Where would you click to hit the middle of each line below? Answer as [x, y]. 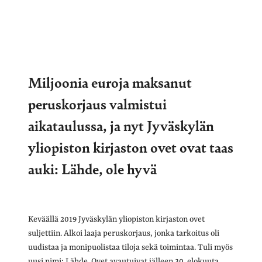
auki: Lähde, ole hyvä [92, 168]
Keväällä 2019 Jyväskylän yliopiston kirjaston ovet [116, 219]
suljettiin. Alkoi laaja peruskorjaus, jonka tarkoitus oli [124, 233]
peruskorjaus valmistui [97, 103]
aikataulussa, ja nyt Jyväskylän [121, 125]
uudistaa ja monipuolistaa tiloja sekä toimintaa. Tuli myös [130, 247]
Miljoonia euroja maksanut [110, 82]
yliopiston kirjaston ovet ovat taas [131, 146]
